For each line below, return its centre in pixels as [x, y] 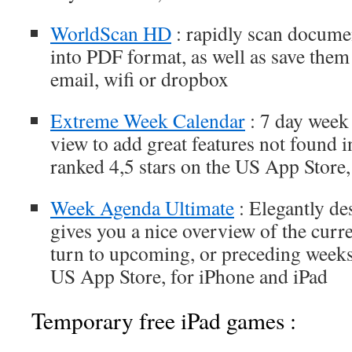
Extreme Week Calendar [148, 120]
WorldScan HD [111, 33]
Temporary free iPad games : [164, 320]
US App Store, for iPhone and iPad [189, 276]
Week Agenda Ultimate [142, 207]
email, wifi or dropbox [139, 79]
